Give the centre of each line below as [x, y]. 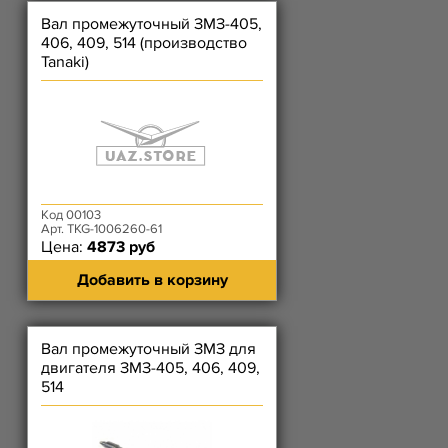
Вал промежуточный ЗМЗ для [148, 349]
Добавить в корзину [152, 280]
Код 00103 [71, 215]
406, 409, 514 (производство [144, 43]
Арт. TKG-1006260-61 [101, 229]
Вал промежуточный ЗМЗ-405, [151, 24]
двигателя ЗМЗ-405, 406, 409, [150, 368]
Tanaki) [65, 62]
